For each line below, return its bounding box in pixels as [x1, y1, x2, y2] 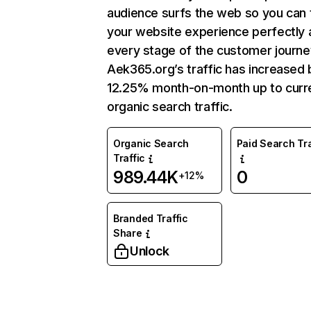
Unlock [130, 244, 169, 258]
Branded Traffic [113, 212, 188, 224]
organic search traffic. [107, 99, 233, 114]
